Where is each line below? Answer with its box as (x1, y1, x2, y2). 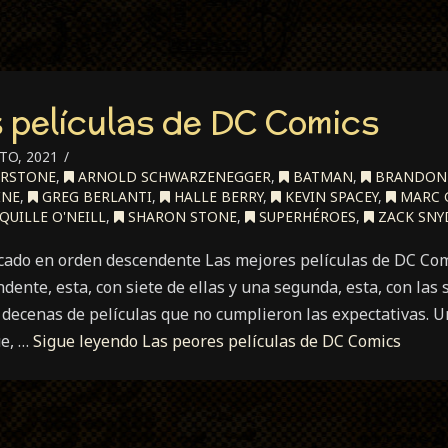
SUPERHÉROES (255, 207, 356, 226)
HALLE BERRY (170, 187, 263, 206)
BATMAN (289, 167, 353, 186)
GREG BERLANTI (38, 187, 152, 206)
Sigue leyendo (33, 330, 142, 352)
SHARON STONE (124, 207, 237, 226)
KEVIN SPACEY (281, 187, 378, 206)
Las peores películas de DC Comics (142, 330, 401, 352)
